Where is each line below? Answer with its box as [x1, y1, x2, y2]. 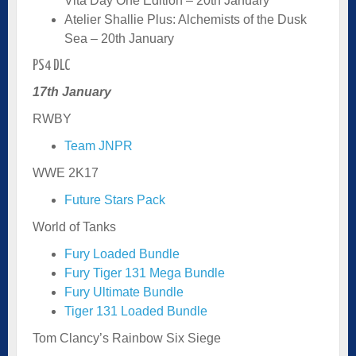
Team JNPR [64, 138, 133, 153]
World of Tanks [33, 219, 116, 234]
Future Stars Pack [64, 192, 165, 207]
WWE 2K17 [33, 165, 99, 180]
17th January [33, 84, 111, 99]
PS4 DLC [33, 57, 71, 73]
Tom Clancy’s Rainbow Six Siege [33, 331, 221, 345]
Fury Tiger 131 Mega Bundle [64, 265, 225, 280]
